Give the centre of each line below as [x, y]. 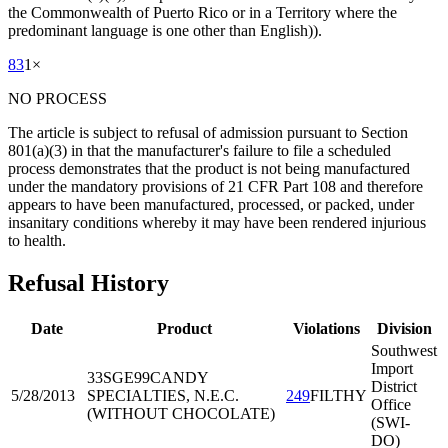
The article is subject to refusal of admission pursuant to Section [208, 133]
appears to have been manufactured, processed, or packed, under [211, 205]
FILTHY [338, 395]
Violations [326, 328]
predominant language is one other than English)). [165, 31]
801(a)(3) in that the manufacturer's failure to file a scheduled [199, 151]
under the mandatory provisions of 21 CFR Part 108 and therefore [215, 187]
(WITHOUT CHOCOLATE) [181, 413]
